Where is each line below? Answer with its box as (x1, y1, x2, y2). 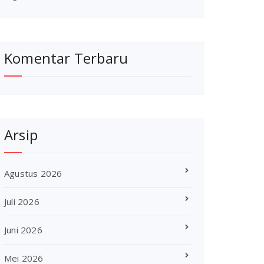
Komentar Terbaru (4, 48, 128, 68)
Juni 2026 (4, 224, 42, 236)
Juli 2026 (4, 196, 39, 207)
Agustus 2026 (4, 167, 62, 179)
